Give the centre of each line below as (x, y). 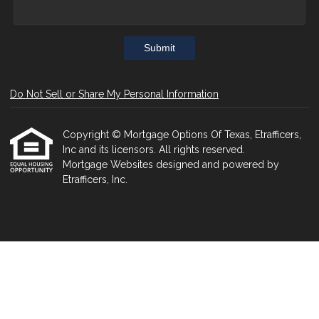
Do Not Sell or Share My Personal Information (114, 94)
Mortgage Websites (109, 165)
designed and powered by (218, 165)
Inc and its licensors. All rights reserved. (154, 150)
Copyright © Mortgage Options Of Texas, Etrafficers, (182, 135)
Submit (159, 48)
